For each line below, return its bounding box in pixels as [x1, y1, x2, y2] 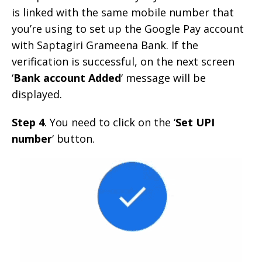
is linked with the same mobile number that [12, 5, 234, 19]
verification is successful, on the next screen [12, 54, 235, 68]
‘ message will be [121, 70, 206, 85]
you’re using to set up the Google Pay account [12, 21, 244, 36]
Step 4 [12, 115, 44, 129]
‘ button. [52, 131, 95, 146]
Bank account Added [13, 70, 121, 85]
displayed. [12, 87, 62, 101]
